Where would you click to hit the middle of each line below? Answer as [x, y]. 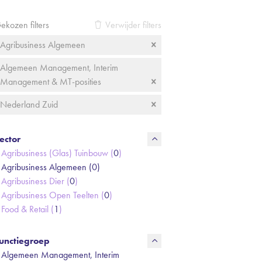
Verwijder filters [133, 25]
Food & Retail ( [27, 209]
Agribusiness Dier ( [35, 181]
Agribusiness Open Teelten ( [53, 195]
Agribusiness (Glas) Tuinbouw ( [57, 153]
